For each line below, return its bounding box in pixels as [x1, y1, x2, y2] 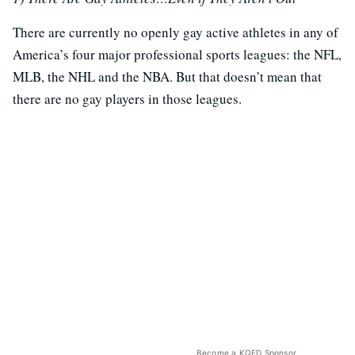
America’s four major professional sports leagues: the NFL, [13, 45, 342, 63]
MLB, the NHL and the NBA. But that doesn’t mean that [13, 67, 322, 86]
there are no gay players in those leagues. [13, 90, 242, 108]
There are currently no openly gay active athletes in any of [13, 23, 338, 41]
